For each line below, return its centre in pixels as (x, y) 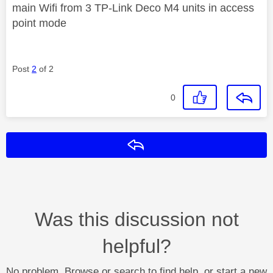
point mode (39, 23)
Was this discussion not (136, 219)
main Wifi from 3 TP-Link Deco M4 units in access (133, 8)
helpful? (136, 246)
